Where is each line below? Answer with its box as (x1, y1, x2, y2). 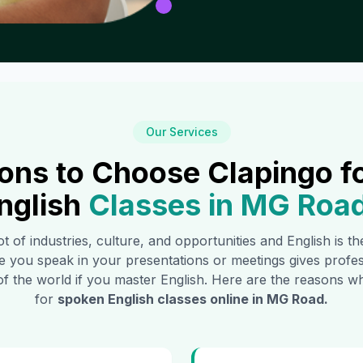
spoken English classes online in (58, 291, 267, 308)
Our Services (145, 125, 218, 139)
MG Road (267, 291, 324, 308)
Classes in (80, 187, 241, 224)
